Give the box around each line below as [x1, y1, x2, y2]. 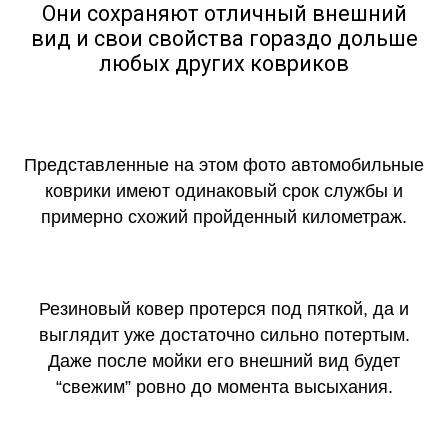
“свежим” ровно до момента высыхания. [55, 377, 393, 398]
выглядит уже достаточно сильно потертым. [38, 325, 410, 346]
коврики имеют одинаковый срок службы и [45, 181, 403, 202]
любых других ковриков [99, 51, 349, 77]
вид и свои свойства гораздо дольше [30, 26, 418, 52]
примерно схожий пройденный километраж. [41, 207, 407, 228]
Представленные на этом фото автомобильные [24, 155, 424, 176]
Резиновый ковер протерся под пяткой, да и [39, 299, 409, 320]
